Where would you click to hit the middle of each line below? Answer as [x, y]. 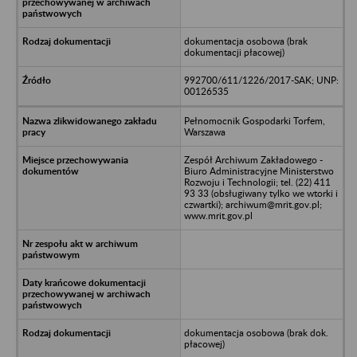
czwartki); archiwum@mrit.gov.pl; [253, 204]
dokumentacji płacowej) [234, 52]
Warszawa [204, 131]
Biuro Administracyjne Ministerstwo [259, 171]
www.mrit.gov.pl [218, 215]
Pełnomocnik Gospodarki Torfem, [254, 120]
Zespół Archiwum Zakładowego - [253, 159]
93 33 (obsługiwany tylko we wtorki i [261, 193]
